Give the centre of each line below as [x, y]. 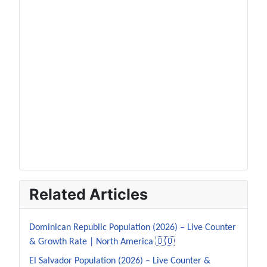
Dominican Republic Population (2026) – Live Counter [133, 228]
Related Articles [89, 195]
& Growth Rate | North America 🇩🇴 [102, 242]
